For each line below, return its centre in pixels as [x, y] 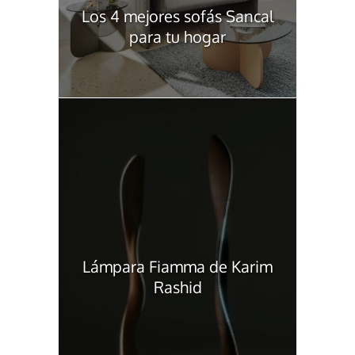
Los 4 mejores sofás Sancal [177, 16]
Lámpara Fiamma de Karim [177, 267]
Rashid [177, 287]
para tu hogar [177, 37]
